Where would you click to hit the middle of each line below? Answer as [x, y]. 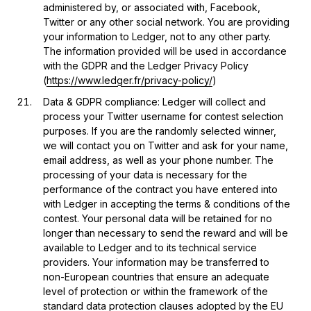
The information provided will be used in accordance [165, 51]
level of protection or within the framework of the [155, 291]
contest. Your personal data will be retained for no [157, 218]
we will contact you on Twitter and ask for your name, [165, 145]
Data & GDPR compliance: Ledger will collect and [154, 101]
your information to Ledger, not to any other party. [157, 36]
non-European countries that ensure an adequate [156, 276]
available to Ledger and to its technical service [150, 247]
